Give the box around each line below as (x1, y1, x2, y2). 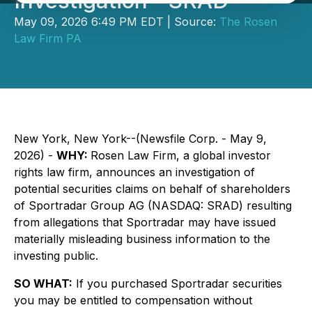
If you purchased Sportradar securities (72, 276, 282, 290)
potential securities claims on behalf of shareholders (14, 182, 290, 196)
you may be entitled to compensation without (14, 293, 252, 307)
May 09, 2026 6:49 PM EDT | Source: (14, 15, 219, 29)
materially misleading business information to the (14, 232, 270, 246)
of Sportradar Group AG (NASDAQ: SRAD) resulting (14, 198, 292, 212)
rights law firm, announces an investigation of (14, 165, 255, 179)
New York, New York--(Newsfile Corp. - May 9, (14, 132, 267, 146)
